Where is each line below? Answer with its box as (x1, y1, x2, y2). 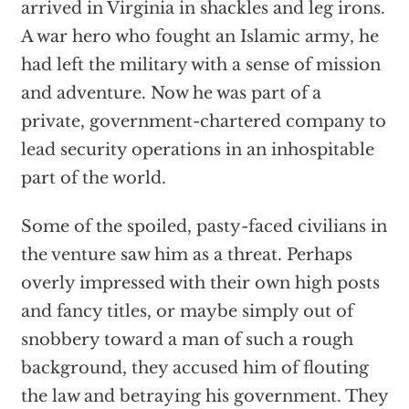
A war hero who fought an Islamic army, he (20, 26, 379, 47)
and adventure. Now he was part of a (20, 83, 321, 104)
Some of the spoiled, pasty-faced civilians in (20, 216, 387, 237)
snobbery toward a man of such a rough (20, 330, 353, 351)
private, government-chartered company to (20, 111, 386, 132)
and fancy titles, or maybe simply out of (20, 301, 353, 322)
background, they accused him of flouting (20, 358, 369, 379)
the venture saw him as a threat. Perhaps (20, 245, 352, 266)
